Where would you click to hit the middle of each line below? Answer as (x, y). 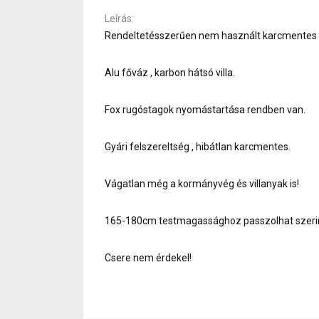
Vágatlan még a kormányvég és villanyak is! (202, 183)
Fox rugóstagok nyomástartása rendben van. (205, 109)
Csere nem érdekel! (148, 257)
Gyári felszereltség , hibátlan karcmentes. (198, 146)
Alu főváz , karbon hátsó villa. (170, 72)
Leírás (118, 18)
